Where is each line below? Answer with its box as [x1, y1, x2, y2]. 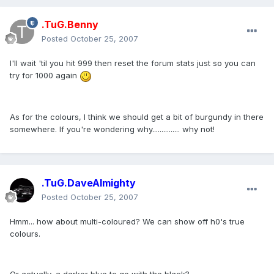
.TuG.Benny [42, 18, 98, 31]
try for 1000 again [10, 70, 80, 81]
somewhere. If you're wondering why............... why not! [10, 124, 215, 134]
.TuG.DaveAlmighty [42, 177, 136, 190]
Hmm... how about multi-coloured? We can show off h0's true [10, 217, 245, 227]
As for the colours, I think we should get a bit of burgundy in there [10, 111, 264, 122]
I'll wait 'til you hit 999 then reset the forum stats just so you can [10, 58, 256, 68]
